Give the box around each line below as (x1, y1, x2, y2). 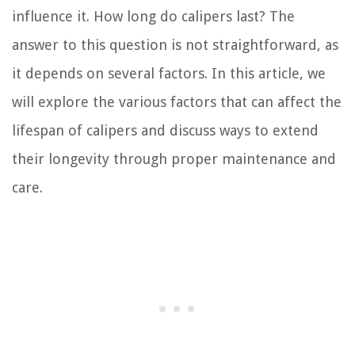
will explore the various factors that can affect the (12, 94, 342, 111)
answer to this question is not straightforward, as (12, 36, 338, 54)
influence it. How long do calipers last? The (12, 8, 295, 25)
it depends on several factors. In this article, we (12, 65, 326, 82)
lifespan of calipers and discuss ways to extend (12, 122, 319, 139)
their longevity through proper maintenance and (12, 151, 336, 168)
